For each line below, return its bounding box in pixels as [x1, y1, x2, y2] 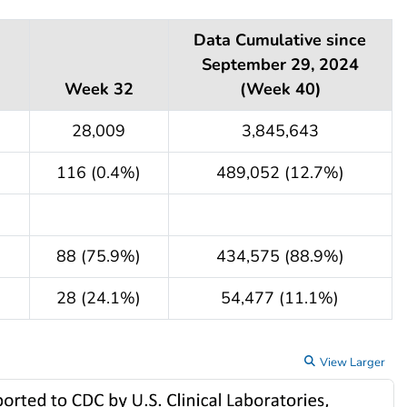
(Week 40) [239, 77, 321, 100]
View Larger [319, 353, 385, 371]
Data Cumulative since [194, 28, 367, 51]
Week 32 [64, 77, 134, 100]
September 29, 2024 [201, 53, 359, 75]
